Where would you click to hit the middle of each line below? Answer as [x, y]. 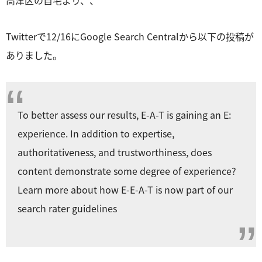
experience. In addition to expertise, [96, 133]
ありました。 [34, 55]
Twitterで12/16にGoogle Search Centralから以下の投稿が [130, 36]
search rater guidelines [67, 208]
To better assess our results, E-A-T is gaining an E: [124, 114]
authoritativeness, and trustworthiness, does [115, 152]
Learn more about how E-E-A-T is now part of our [125, 189]
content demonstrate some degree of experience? [127, 170]
